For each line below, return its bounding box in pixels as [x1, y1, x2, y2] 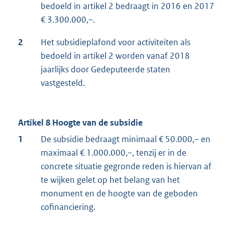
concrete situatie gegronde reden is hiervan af [41, 161, 211, 172]
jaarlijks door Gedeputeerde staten [41, 64, 170, 75]
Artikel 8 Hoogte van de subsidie [18, 117, 143, 129]
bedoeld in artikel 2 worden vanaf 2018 [41, 50, 190, 62]
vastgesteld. [41, 77, 85, 89]
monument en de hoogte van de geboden [41, 188, 198, 199]
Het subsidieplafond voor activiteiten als [41, 37, 190, 48]
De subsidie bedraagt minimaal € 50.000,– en [41, 134, 210, 145]
